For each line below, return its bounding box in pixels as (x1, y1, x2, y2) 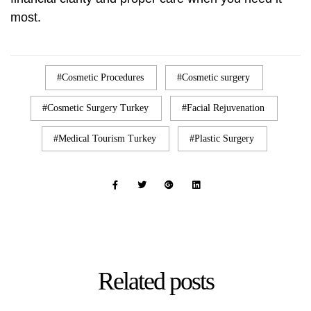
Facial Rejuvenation (187, 103, 264, 114)
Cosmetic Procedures (62, 72, 144, 83)
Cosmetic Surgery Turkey (47, 103, 149, 114)
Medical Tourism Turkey (58, 133, 156, 144)
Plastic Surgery (194, 133, 254, 144)
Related (97, 267, 169, 296)
